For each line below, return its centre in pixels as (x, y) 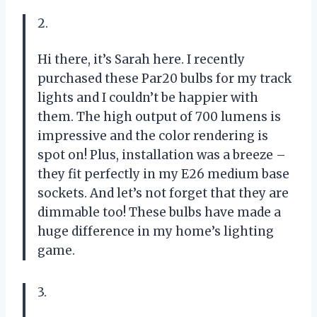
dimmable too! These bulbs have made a (159, 212)
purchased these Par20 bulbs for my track (165, 78)
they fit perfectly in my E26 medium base (163, 174)
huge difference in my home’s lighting (156, 231)
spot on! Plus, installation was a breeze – (162, 155)
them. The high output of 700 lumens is (159, 116)
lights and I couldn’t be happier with (148, 97)
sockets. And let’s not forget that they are (163, 193)
